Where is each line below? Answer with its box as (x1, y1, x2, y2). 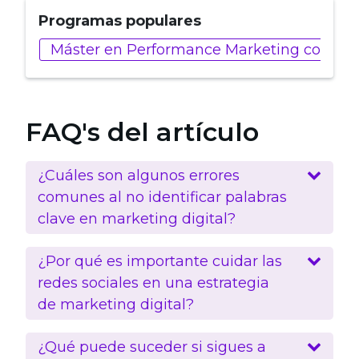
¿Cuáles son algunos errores (38, 166, 240, 184)
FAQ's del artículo (26, 115, 259, 147)
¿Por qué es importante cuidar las (38, 252, 282, 270)
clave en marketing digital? (38, 209, 236, 228)
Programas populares (38, 11, 201, 30)
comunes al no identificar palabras (38, 188, 287, 206)
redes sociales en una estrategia (38, 273, 269, 292)
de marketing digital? (38, 295, 194, 313)
